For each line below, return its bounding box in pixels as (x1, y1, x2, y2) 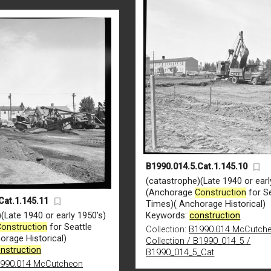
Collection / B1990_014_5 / (146, 235, 251, 246)
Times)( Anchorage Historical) (146, 198, 266, 209)
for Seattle (47, 221, 93, 232)
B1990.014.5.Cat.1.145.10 (146, 161, 248, 172)
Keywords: (146, 210, 190, 221)
